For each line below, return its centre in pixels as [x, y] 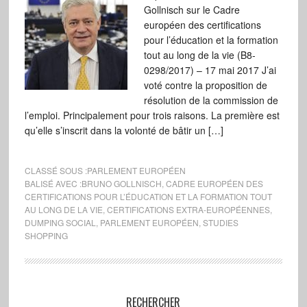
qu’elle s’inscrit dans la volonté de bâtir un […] [124, 130]
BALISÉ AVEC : [53, 183]
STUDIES [220, 222]
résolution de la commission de [211, 100]
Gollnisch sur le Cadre [192, 10]
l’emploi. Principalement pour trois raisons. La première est [152, 115]
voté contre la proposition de [205, 85]
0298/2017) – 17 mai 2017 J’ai [210, 70]
